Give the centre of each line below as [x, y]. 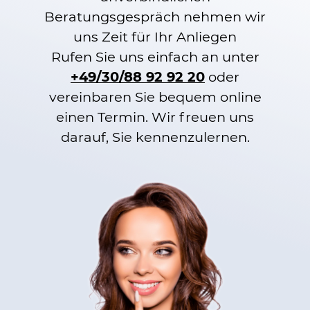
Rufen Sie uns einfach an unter [155, 56]
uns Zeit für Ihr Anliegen [155, 36]
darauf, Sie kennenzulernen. [155, 137]
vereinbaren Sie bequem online [155, 97]
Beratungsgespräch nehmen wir [155, 16]
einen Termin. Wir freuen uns [155, 117]
